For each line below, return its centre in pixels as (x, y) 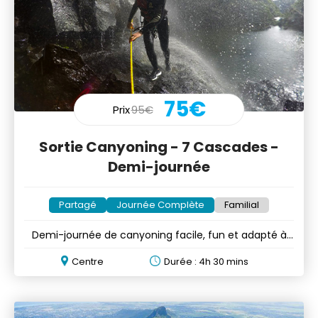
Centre (88, 261)
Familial (242, 204)
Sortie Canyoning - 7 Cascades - (159, 147)
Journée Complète (160, 204)
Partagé (78, 204)
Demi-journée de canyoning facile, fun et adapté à (159, 235)
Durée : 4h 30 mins (206, 261)
